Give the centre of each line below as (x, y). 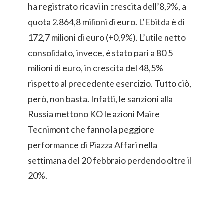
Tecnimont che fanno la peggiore (91, 130)
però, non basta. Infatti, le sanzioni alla (100, 99)
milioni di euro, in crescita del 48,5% (95, 68)
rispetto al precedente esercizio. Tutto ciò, (110, 83)
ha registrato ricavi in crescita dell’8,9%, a (107, 7)
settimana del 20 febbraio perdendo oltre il (110, 160)
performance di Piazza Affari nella (92, 145)
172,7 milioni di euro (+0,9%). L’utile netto (107, 37)
